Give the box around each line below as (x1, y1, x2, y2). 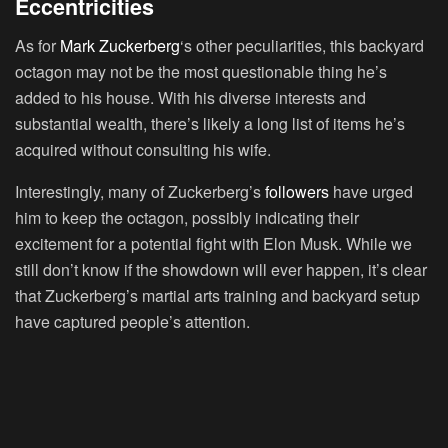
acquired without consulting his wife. (15, 137, 271, 161)
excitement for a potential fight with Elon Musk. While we (15, 231, 412, 255)
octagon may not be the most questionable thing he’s (15, 59, 387, 83)
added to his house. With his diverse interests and (15, 85, 366, 109)
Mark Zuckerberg (60, 33, 180, 57)
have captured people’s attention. (15, 309, 250, 333)
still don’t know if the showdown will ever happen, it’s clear (15, 257, 427, 281)
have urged (329, 179, 413, 203)
